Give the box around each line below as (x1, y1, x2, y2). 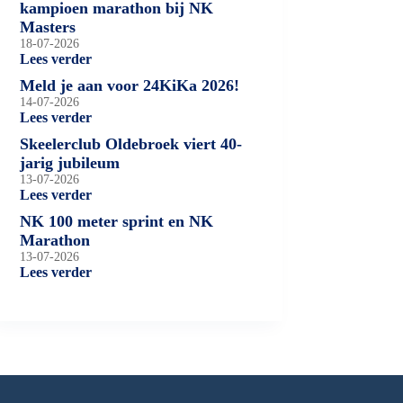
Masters (20, 17, 76, 36)
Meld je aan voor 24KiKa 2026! (20, 76, 240, 94)
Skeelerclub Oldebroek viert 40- (20, 134, 243, 153)
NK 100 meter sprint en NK (20, 211, 214, 230)
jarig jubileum (20, 153, 121, 172)
